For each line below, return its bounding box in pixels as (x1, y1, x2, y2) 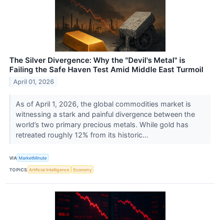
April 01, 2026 (13, 78, 55, 85)
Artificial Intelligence (29, 166, 70, 172)
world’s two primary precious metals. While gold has (15, 120, 189, 129)
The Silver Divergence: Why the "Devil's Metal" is (9, 55, 185, 65)
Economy (73, 166, 92, 172)
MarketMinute (19, 155, 47, 161)
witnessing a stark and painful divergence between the (15, 110, 195, 118)
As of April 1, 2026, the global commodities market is (15, 99, 191, 108)
